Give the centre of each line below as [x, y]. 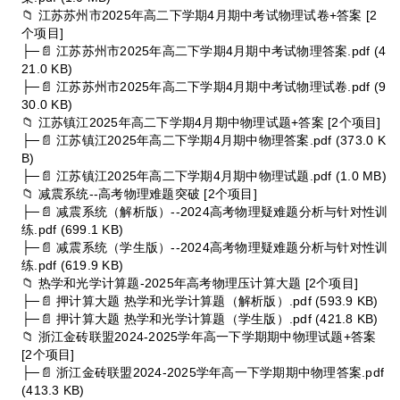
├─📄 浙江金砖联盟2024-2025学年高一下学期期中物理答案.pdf [203, 372]
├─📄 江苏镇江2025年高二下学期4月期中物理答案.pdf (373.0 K [204, 140]
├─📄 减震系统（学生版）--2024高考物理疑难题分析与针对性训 [205, 247]
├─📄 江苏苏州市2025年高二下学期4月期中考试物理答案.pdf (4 [204, 50]
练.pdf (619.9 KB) [73, 265]
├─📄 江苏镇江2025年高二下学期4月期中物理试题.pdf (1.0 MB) [204, 175]
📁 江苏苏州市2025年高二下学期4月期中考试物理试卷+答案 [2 [200, 15]
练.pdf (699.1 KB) [73, 229]
